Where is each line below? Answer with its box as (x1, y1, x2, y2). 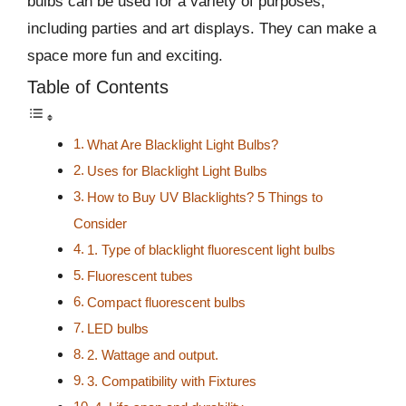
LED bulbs (87, 321, 150, 337)
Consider (73, 216, 127, 232)
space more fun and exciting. (27, 46, 223, 64)
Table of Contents (27, 77, 169, 98)
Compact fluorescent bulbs (87, 295, 246, 311)
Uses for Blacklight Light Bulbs (87, 163, 268, 179)
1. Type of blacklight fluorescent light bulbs (87, 242, 336, 258)
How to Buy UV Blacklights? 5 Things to (87, 189, 324, 206)
